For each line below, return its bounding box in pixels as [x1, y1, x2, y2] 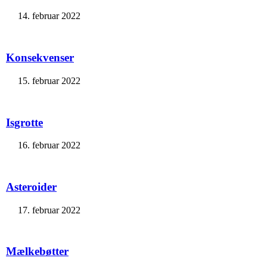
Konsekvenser [6, 51, 74, 64]
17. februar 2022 [18, 204, 80, 215]
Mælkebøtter [6, 245, 69, 258]
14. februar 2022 [18, 11, 80, 21]
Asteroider [6, 181, 57, 194]
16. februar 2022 [18, 140, 80, 151]
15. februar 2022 [18, 75, 80, 86]
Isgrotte [6, 116, 43, 129]
